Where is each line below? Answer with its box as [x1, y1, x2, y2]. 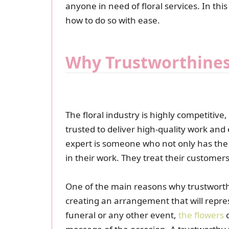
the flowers [178, 209, 224, 221]
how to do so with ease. [65, 14, 160, 26]
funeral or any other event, [65, 209, 178, 221]
